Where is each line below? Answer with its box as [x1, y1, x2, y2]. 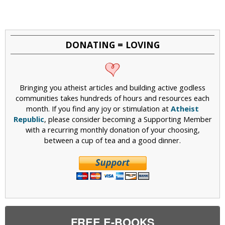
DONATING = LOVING [65, 38, 160, 51]
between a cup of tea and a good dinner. [44, 135, 181, 145]
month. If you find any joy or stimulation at [26, 103, 171, 114]
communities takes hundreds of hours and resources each [16, 92, 209, 103]
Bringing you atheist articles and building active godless [20, 82, 205, 92]
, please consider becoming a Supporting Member [44, 114, 212, 124]
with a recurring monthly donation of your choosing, [25, 124, 200, 135]
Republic [13, 114, 44, 124]
